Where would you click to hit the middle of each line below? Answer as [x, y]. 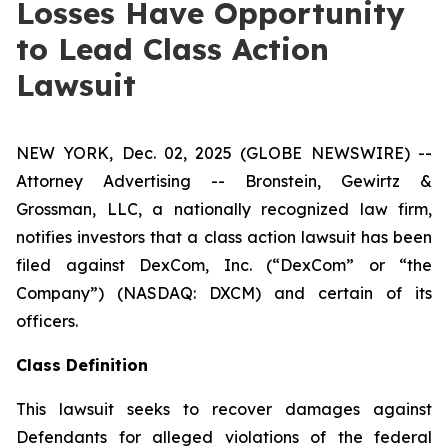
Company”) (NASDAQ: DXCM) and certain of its [224, 293]
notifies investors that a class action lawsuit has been [224, 237]
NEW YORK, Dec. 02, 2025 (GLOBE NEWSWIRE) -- [224, 153]
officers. [47, 321]
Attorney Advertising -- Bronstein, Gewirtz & [224, 181]
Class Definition [82, 365]
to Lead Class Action [172, 49]
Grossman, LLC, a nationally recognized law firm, [224, 209]
